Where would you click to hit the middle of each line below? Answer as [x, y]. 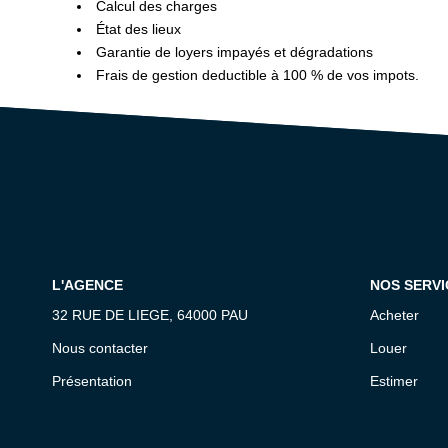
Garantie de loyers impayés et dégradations [232, 52]
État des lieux [136, 29]
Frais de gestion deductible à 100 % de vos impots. [255, 75]
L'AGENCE [87, 285]
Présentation [92, 380]
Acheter [394, 314]
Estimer [393, 380]
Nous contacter [100, 347]
